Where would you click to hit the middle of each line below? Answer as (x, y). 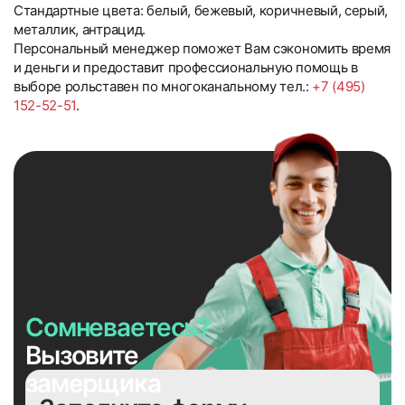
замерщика (93, 384)
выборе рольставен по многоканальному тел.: (163, 86)
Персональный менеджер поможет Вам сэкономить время (202, 48)
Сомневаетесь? (118, 328)
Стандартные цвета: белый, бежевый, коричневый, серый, (201, 10)
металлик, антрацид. (80, 29)
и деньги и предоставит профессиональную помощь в (186, 67)
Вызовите (82, 356)
